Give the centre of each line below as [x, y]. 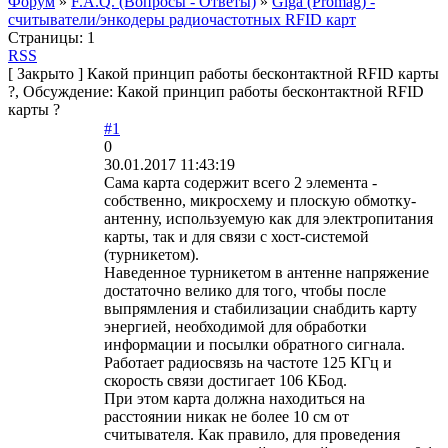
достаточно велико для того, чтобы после [245, 291]
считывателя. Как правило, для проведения [252, 435]
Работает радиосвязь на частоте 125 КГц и [248, 363]
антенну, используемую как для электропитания [268, 219]
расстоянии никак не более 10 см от [226, 417]
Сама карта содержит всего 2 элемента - [240, 183]
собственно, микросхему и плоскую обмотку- [260, 201]
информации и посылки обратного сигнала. [254, 345]
